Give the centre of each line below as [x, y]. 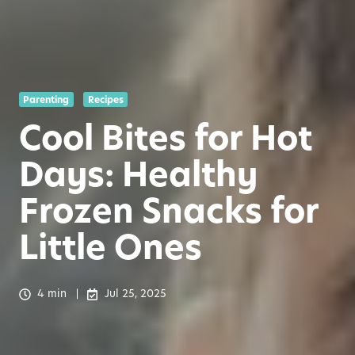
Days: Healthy [138, 175]
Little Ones [111, 248]
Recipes [105, 99]
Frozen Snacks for [169, 212]
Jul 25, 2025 [135, 294]
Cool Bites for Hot [166, 139]
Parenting [46, 99]
